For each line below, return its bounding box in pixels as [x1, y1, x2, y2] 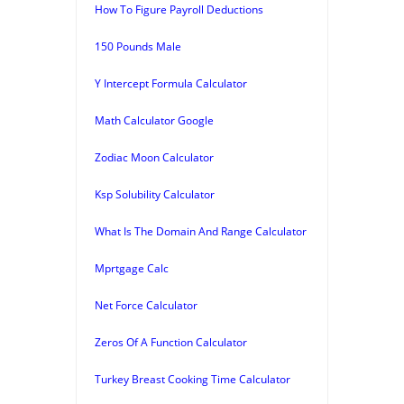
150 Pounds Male [95, 38, 181, 54]
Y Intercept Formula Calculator [95, 75, 247, 91]
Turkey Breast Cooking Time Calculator [95, 371, 290, 387]
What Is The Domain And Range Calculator [95, 223, 307, 239]
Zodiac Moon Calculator [95, 149, 214, 165]
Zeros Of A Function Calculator [95, 334, 247, 350]
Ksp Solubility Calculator [95, 186, 215, 202]
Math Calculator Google [95, 112, 214, 128]
